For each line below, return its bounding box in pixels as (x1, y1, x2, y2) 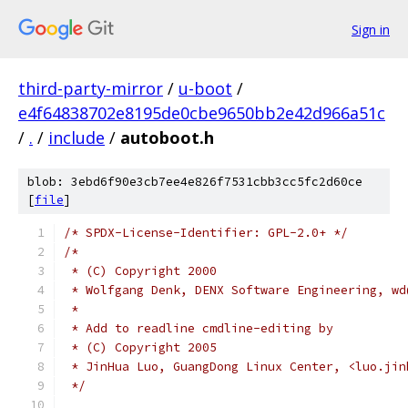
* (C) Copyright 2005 (64, 340, 217, 355)
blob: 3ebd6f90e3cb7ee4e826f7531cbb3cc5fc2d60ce (27, 174, 362, 189)
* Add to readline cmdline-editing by (64, 321, 333, 336)
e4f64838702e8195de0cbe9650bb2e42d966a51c (18, 102, 385, 124)
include (48, 127, 105, 148)
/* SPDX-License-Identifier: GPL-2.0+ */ (64, 225, 348, 240)
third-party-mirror (18, 77, 163, 99)
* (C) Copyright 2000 (64, 263, 217, 279)
